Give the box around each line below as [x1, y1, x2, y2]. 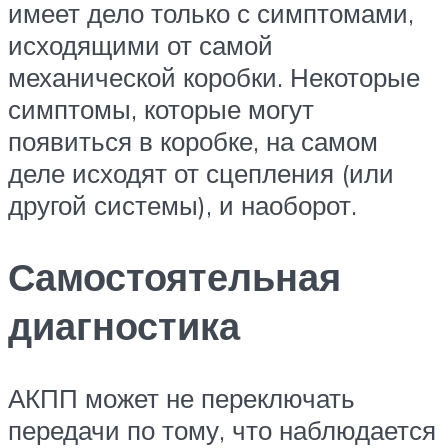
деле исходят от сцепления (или [8, 156, 394, 189]
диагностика [8, 301, 240, 351]
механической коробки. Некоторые [8, 60, 420, 93]
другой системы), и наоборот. [8, 188, 357, 221]
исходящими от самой [8, 28, 273, 61]
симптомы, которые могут [8, 92, 314, 125]
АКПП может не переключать [8, 382, 355, 415]
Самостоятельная [8, 252, 341, 302]
